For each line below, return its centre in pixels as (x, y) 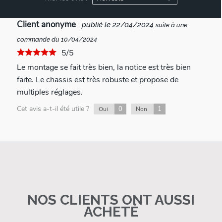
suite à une (171, 25)
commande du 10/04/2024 (57, 39)
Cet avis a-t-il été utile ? (54, 109)
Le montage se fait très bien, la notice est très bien (104, 67)
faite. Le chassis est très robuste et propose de (97, 80)
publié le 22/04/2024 (116, 25)
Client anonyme (47, 24)
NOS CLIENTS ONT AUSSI (111, 200)
